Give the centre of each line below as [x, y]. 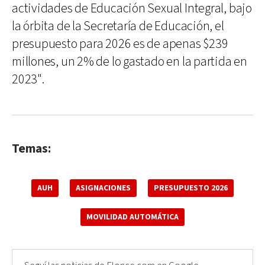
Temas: [31, 148]
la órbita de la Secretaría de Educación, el [118, 26]
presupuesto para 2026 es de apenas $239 [120, 44]
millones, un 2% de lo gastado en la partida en [130, 62]
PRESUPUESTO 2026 [191, 188]
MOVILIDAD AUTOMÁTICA [132, 217]
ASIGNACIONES [103, 188]
